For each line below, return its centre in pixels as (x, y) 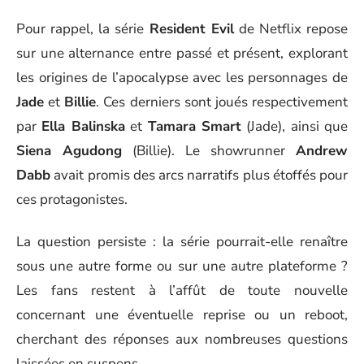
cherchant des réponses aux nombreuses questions (182, 339)
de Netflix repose (290, 28)
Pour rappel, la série (83, 28)
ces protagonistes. (72, 199)
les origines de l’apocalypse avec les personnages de (182, 77)
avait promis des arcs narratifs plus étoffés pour (199, 175)
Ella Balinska (83, 126)
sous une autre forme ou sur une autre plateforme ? (182, 266)
